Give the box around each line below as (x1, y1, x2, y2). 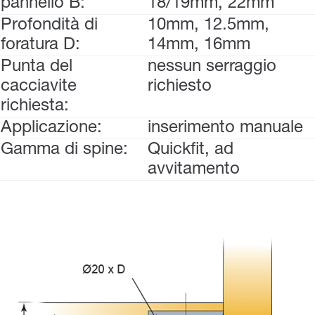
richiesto (148, 77, 212, 95)
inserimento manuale (148, 119, 303, 136)
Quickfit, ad (148, 141, 233, 158)
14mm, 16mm (148, 36, 250, 53)
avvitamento (148, 160, 240, 178)
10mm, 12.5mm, (148, 16, 269, 34)
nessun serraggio (148, 58, 276, 75)
